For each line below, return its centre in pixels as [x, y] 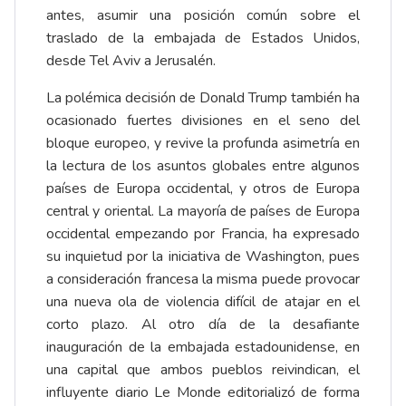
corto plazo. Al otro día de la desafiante [203, 325]
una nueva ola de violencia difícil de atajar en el [203, 302]
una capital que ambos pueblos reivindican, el [203, 370]
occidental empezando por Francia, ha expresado [203, 234]
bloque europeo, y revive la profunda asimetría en [203, 144]
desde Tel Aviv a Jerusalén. [131, 61]
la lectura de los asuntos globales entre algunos [203, 166]
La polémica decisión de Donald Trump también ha [203, 98]
